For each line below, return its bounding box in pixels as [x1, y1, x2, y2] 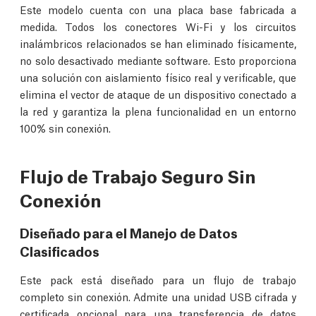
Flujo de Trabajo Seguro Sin [20, 163, 256, 188]
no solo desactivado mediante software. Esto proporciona [20, 52, 296, 67]
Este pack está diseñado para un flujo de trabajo [20, 272, 296, 287]
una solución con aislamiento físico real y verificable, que [20, 69, 296, 84]
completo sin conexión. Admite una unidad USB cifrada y [20, 289, 296, 304]
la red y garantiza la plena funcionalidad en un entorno [20, 103, 296, 118]
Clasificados [20, 241, 99, 260]
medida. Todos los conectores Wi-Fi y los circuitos [20, 18, 296, 33]
